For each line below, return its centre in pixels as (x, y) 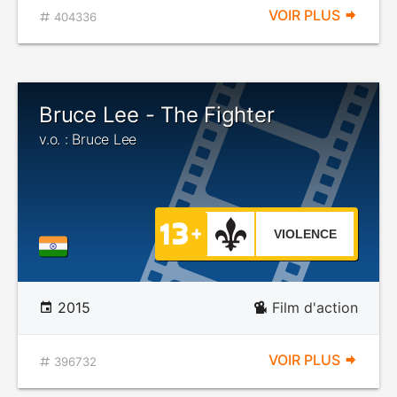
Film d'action (315, 307)
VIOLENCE (305, 234)
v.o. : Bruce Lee (88, 139)
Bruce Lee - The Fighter (157, 115)
